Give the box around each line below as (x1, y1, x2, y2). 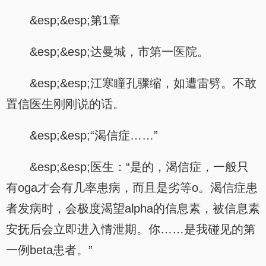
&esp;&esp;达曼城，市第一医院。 (30, 45, 209, 58)
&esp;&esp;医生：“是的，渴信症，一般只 (30, 160, 249, 173)
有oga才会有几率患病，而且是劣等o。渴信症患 (6, 181, 258, 194)
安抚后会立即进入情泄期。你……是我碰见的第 (6, 223, 255, 236)
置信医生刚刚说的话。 (6, 97, 125, 110)
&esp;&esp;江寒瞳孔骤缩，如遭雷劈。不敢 (30, 77, 256, 90)
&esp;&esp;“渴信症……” (30, 129, 158, 142)
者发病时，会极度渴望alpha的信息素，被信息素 (6, 202, 260, 215)
